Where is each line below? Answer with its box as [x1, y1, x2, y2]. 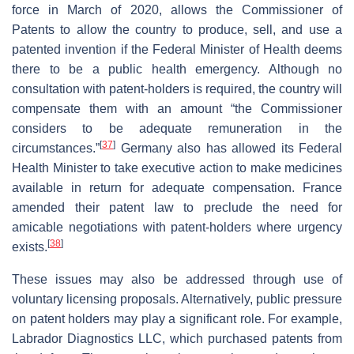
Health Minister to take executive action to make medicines [12, 160, 342, 175]
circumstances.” [12, 141, 100, 155]
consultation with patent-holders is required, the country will [12, 81, 342, 96]
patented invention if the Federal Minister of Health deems [12, 42, 342, 56]
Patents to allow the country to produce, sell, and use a [12, 22, 342, 36]
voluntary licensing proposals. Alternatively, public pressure [12, 292, 342, 306]
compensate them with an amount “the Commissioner [12, 101, 342, 115]
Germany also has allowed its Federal [115, 141, 342, 155]
